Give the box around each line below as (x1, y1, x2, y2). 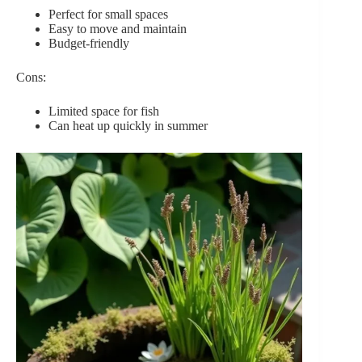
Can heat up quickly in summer (48, 118, 208, 133)
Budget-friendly (48, 36, 129, 50)
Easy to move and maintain (48, 21, 187, 36)
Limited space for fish (48, 103, 159, 118)
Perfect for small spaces (48, 6, 168, 21)
